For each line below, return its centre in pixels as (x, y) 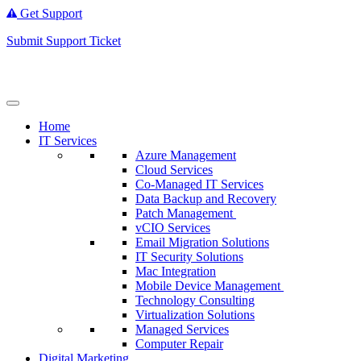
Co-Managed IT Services (199, 184)
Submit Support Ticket (64, 41)
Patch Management (186, 213)
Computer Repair (179, 343)
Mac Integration (176, 271)
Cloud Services (174, 169)
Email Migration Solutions (202, 242)
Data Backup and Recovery (206, 198)
